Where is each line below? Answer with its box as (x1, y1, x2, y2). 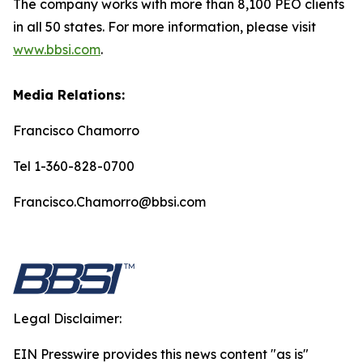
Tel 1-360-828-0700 (13, 158, 135, 174)
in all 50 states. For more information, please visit (13, 19, 316, 35)
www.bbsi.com (13, 41, 100, 58)
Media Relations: (13, 87, 125, 103)
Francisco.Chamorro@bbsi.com (13, 194, 206, 210)
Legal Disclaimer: (13, 310, 122, 327)
